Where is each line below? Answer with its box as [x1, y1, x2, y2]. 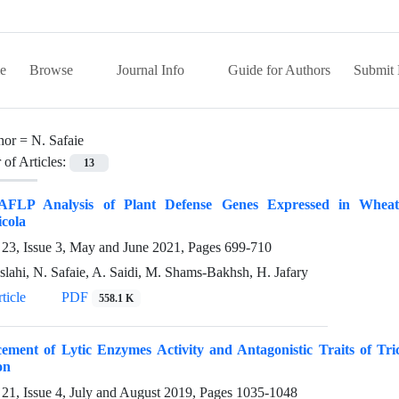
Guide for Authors [228, 61, 330, 78]
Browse [29, 61, 77, 78]
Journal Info [117, 61, 188, 78]
